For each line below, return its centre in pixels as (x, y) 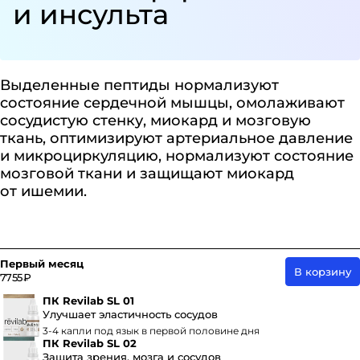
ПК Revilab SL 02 (90, 343)
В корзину (323, 271)
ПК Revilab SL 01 (88, 301)
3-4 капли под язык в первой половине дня (151, 331)
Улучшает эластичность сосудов (130, 314)
